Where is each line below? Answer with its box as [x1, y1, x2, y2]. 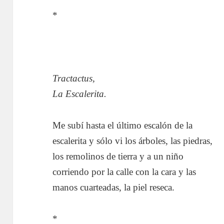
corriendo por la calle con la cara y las [52, 166, 196, 177]
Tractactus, [52, 72, 95, 83]
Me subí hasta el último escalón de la [52, 119, 193, 130]
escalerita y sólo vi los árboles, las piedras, [52, 135, 213, 146]
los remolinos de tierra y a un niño [52, 150, 184, 161]
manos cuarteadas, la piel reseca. [52, 181, 175, 192]
